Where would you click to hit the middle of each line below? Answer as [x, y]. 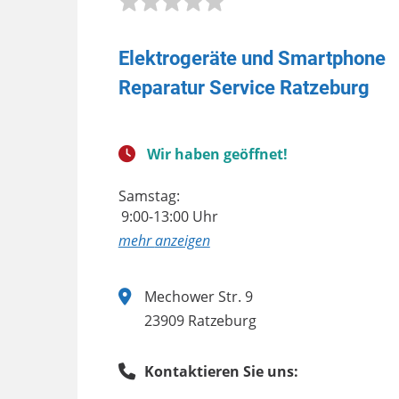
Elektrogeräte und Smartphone [252, 57]
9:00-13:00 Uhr [169, 216]
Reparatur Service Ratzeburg [244, 87]
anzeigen [182, 240]
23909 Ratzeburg [200, 320]
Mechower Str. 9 [198, 296]
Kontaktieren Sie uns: [221, 371]
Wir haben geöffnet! [217, 154]
